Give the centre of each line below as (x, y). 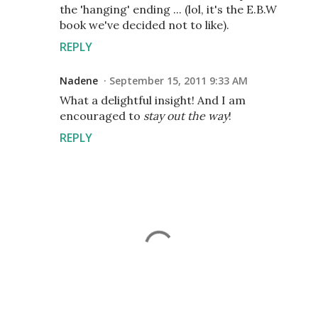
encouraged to (102, 115)
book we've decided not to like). (144, 24)
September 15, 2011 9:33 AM (179, 80)
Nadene (79, 80)
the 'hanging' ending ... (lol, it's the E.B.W (168, 9)
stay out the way (186, 115)
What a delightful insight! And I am (153, 100)
